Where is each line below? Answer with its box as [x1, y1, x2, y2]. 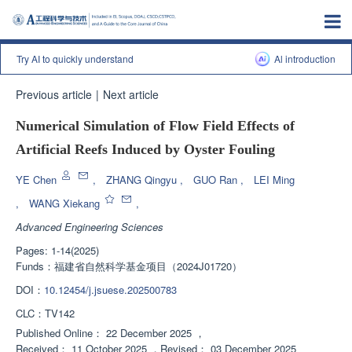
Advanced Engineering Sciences [16, 219, 163, 234]
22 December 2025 [106, 325, 192, 340]
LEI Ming [254, 172, 295, 187]
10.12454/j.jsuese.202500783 [44, 282, 177, 297]
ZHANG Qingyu [106, 172, 180, 187]
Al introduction [274, 52, 335, 65]
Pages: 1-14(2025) [16, 243, 99, 258]
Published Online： [16, 325, 103, 340]
